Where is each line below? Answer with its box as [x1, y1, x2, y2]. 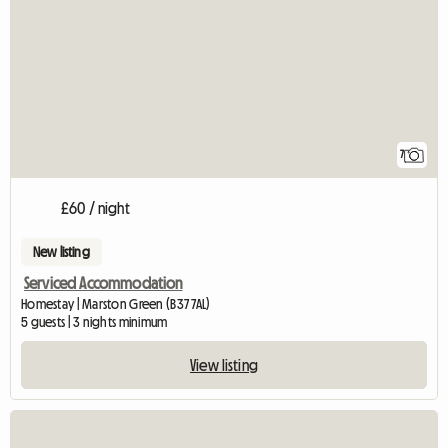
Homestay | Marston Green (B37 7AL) [21, 297, 211, 312]
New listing [33, 245, 90, 260]
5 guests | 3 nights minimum [21, 315, 168, 330]
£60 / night [61, 200, 130, 217]
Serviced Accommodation [24, 275, 183, 292]
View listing [190, 357, 258, 374]
